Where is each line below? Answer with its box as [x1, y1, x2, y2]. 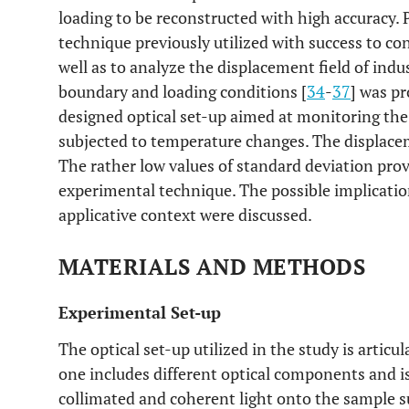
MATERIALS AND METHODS [58, 252, 366, 281]
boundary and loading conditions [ [58, 80, 307, 102]
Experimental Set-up [58, 301, 221, 323]
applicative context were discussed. [58, 204, 312, 225]
